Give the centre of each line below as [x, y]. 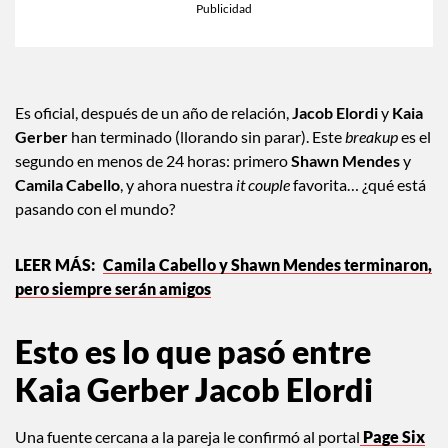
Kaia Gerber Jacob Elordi [194, 412]
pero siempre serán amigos [113, 311]
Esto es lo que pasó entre [193, 374]
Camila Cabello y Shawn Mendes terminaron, [267, 287]
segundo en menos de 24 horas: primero [153, 183]
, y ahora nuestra [178, 207]
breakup [371, 159]
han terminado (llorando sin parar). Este [206, 159]
